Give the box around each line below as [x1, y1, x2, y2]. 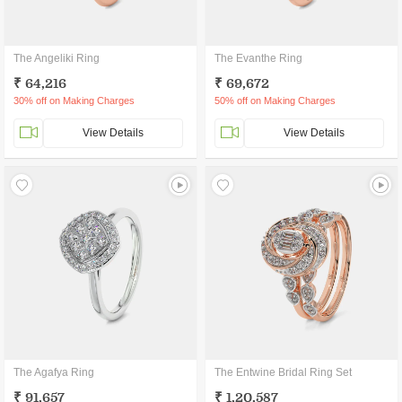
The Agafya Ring [13, 366, 94, 379]
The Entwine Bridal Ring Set [214, 366, 352, 379]
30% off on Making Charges [13, 95, 135, 106]
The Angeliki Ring [13, 52, 100, 65]
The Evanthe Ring [214, 52, 302, 65]
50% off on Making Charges [214, 95, 336, 106]
